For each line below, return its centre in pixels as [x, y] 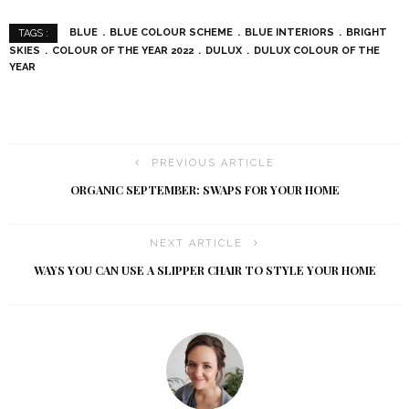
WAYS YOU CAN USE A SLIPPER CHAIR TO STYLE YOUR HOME [204, 270]
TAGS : [33, 33]
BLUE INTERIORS [289, 33]
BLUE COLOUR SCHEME [171, 33]
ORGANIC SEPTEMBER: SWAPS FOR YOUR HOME [204, 189]
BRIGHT [367, 33]
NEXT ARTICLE [196, 243]
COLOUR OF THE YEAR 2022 [123, 50]
